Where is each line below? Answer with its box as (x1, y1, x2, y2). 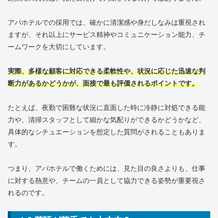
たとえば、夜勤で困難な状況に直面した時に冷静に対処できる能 (8, 102, 205, 112)
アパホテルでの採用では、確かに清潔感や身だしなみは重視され (8, 17, 205, 27)
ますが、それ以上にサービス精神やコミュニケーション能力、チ (8, 29, 205, 39)
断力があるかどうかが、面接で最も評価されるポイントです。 (8, 78, 199, 88)
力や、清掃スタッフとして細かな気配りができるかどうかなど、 (8, 114, 205, 125)
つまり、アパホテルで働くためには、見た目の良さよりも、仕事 (8, 163, 205, 173)
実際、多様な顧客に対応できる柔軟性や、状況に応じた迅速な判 (8, 66, 205, 76)
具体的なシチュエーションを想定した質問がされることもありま (8, 127, 205, 137)
